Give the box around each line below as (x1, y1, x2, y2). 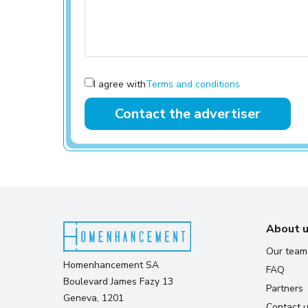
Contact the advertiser (115, 104, 261, 123)
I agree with (93, 78, 146, 91)
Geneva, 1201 (63, 291, 124, 305)
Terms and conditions (146, 78, 240, 91)
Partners (266, 282, 303, 295)
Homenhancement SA (63, 258, 159, 272)
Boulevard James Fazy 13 (63, 275, 173, 288)
